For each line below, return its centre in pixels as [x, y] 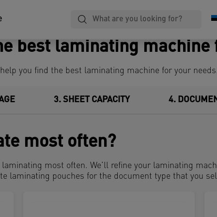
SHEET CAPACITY [96, 100]
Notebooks [109, 10]
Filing [183, 10]
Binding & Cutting [36, 21]
